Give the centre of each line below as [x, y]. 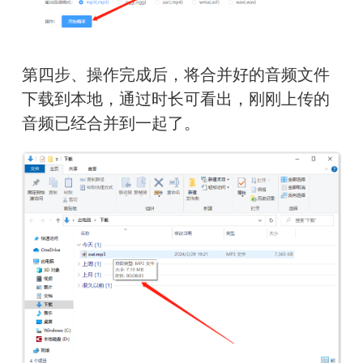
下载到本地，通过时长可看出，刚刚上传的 [175, 99]
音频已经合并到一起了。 [111, 124]
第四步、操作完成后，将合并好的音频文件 [175, 75]
